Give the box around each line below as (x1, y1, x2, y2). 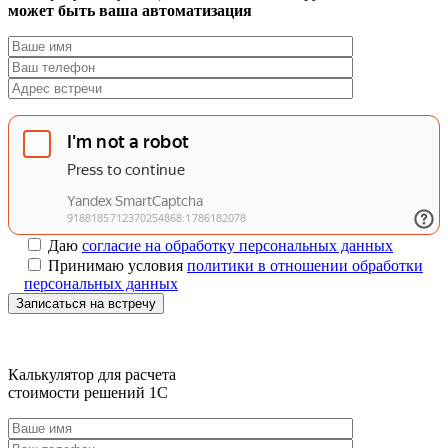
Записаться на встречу (16, 295, 156, 311)
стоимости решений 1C (8, 383, 168, 401)
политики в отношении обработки (187, 256, 423, 274)
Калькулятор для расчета (8, 365, 176, 383)
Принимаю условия (48, 256, 187, 274)
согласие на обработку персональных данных (82, 236, 393, 254)
